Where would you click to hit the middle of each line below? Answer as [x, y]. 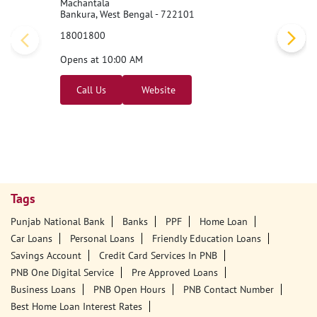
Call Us [91, 90]
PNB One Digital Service [62, 273]
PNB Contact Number [229, 290]
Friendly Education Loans [207, 239]
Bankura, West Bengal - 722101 [127, 14]
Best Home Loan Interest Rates [76, 307]
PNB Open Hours [129, 290]
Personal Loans [102, 239]
